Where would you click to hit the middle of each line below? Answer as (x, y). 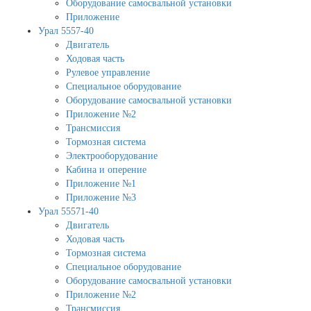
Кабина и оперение (106, 169)
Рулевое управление (108, 72)
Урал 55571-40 (68, 211)
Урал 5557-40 (66, 31)
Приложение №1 (101, 183)
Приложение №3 (101, 197)
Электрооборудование (112, 155)
